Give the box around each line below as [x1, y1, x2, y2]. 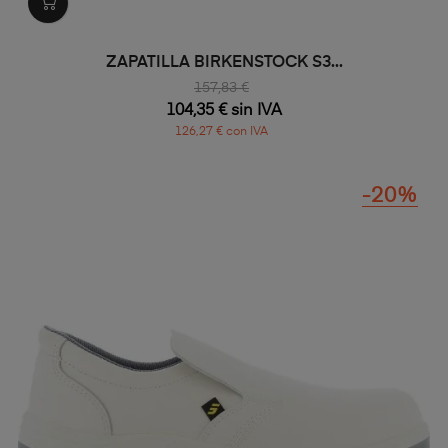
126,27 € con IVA [175, 126, 268, 139]
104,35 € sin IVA [166, 103, 282, 120]
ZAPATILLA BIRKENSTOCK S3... [105, 55, 343, 72]
